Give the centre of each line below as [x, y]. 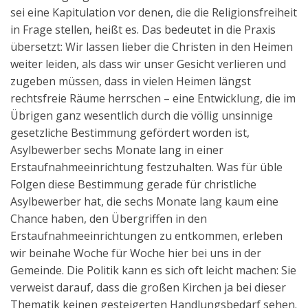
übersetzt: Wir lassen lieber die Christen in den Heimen [152, 46]
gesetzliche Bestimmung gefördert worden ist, [130, 132]
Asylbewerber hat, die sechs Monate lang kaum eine [144, 201]
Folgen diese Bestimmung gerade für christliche [133, 184]
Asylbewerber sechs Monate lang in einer [117, 150]
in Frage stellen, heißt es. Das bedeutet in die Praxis [143, 29]
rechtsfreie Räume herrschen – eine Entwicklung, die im [153, 98]
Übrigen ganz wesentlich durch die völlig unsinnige [142, 115]
